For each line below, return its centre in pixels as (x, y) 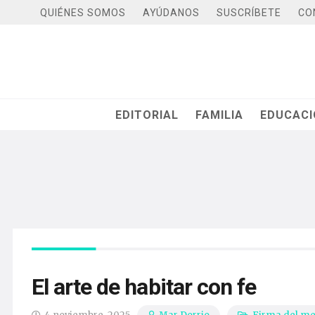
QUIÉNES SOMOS (83, 12)
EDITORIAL (147, 115)
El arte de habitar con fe (144, 287)
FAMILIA (220, 115)
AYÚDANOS (171, 12)
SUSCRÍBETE (249, 12)
